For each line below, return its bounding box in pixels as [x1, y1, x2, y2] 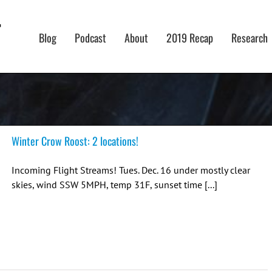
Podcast [75, 29, 106, 46]
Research [231, 29, 268, 46]
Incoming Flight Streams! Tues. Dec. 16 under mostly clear [12, 164, 250, 176]
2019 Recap [166, 29, 213, 46]
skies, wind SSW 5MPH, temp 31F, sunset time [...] [12, 178, 217, 191]
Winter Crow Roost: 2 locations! [12, 133, 138, 149]
